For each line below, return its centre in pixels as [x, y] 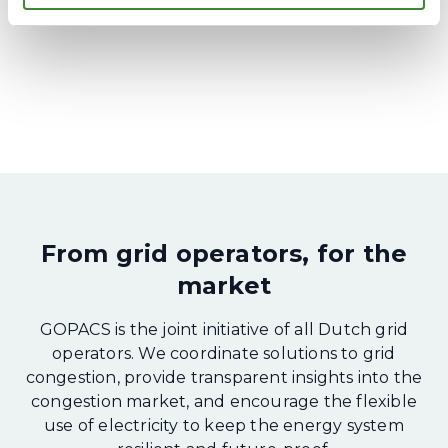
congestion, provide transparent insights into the [224, 377]
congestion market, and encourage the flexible [223, 401]
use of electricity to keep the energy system [224, 425]
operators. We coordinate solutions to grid [224, 353]
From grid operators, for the [224, 253]
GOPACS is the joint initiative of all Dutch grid [224, 329]
